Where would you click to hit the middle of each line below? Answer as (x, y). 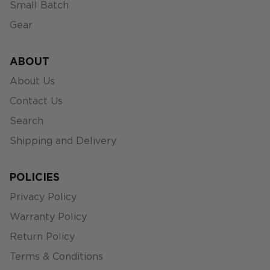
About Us (32, 82)
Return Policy (42, 237)
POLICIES (35, 178)
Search (27, 121)
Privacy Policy (43, 197)
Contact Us (36, 102)
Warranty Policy (48, 217)
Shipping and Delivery (63, 141)
